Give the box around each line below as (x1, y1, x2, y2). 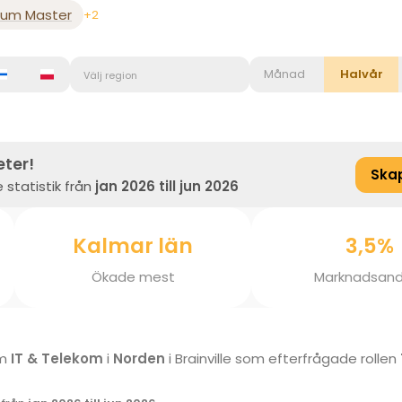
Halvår (340, 66, 383, 83)
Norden (113, 349, 165, 368)
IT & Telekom (11, 349, 103, 368)
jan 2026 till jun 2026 (94, 177, 239, 196)
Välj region (83, 68, 137, 83)
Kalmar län (73, 232, 193, 260)
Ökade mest (91, 267, 175, 286)
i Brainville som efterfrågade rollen (165, 349, 400, 368)
